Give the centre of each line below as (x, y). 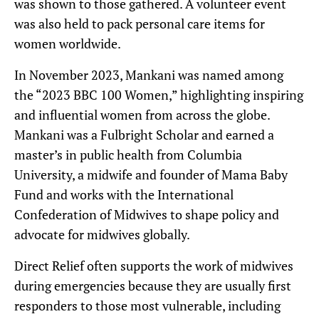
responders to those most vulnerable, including (147, 306)
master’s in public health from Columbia (128, 155)
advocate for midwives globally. (102, 235)
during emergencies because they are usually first (153, 286)
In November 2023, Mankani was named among (149, 75)
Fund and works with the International (124, 195)
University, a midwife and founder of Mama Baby (151, 175)
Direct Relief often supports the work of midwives (154, 266)
